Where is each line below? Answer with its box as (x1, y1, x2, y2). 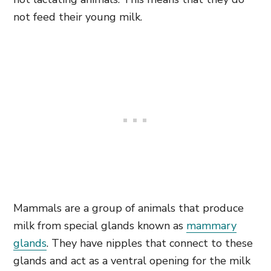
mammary (186, 218, 237, 233)
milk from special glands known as (13, 218, 186, 233)
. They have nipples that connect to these (47, 236, 253, 250)
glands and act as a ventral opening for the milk (13, 253, 250, 268)
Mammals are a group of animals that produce (13, 201, 244, 215)
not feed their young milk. (13, 10, 142, 24)
